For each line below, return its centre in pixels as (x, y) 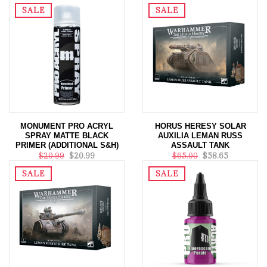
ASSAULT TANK (200, 145)
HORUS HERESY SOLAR (200, 126)
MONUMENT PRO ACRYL (67, 126)
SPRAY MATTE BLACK (67, 136)
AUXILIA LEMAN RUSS (200, 136)
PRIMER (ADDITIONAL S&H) (67, 145)
